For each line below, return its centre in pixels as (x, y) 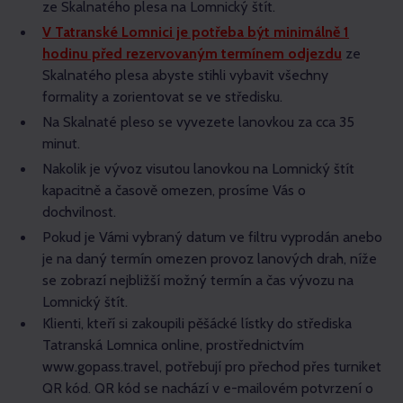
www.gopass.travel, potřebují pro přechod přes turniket (212, 367)
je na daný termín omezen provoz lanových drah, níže (210, 259)
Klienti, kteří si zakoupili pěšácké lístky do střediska (197, 323)
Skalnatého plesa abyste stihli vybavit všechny (185, 75)
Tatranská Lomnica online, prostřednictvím (173, 345)
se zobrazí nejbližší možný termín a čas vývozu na (198, 280)
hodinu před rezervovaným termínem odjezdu (192, 54)
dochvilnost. (79, 212)
